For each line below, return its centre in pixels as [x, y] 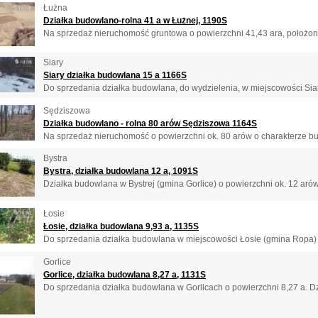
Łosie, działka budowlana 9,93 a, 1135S [121, 227]
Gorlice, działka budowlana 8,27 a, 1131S [125, 274]
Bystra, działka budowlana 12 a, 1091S [121, 171]
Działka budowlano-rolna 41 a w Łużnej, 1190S [135, 20]
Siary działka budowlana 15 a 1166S [115, 76]
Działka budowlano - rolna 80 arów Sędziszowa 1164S [150, 123]
